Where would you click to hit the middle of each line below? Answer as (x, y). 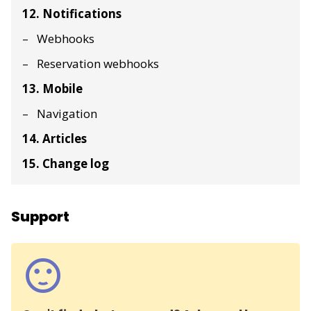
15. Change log (66, 164)
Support (40, 217)
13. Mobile (52, 89)
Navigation (67, 114)
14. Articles (54, 139)
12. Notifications (72, 14)
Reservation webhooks (98, 64)
